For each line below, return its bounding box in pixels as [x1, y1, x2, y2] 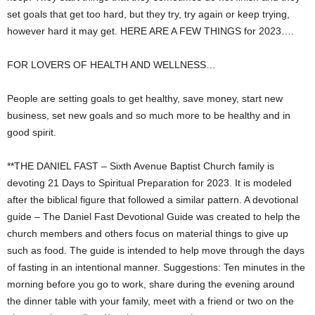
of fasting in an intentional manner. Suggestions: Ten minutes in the [7, 262, 305, 274]
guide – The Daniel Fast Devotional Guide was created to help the [7, 211, 300, 223]
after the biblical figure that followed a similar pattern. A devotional [7, 194, 298, 206]
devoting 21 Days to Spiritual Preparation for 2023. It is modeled [7, 177, 292, 189]
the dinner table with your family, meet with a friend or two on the [7, 295, 294, 307]
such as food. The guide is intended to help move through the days [7, 245, 304, 257]
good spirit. [7, 127, 56, 139]
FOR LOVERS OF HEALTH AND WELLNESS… [7, 59, 216, 71]
